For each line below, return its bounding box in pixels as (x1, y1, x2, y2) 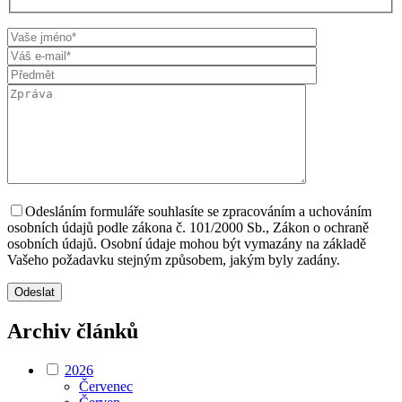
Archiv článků (7, 319, 138, 343)
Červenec (79, 379, 133, 395)
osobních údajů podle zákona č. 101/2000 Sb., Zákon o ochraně (7, 219, 369, 235)
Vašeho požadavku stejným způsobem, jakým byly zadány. (7, 251, 340, 267)
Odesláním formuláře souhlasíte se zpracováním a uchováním (25, 203, 371, 219)
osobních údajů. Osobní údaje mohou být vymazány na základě (7, 235, 366, 251)
